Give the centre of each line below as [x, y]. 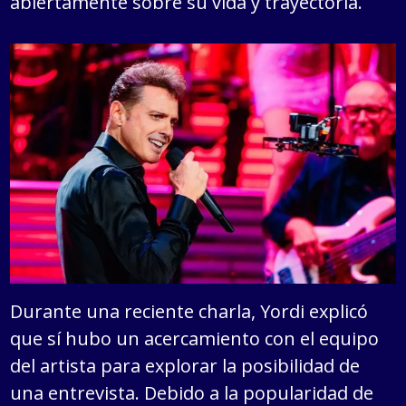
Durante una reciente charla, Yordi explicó [189, 311]
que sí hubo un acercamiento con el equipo [195, 338]
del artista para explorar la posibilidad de [185, 365]
